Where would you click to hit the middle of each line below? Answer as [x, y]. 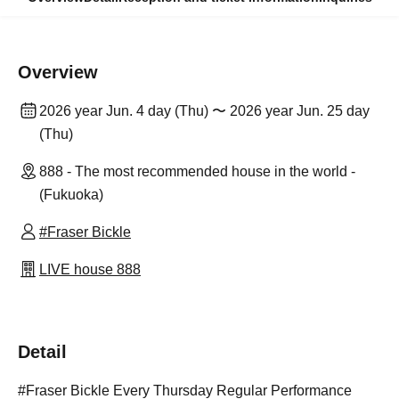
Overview [58, 72]
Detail [42, 352]
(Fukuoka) [71, 195]
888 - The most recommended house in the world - [197, 171]
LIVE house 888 [90, 269]
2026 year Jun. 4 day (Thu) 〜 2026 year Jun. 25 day [204, 111]
